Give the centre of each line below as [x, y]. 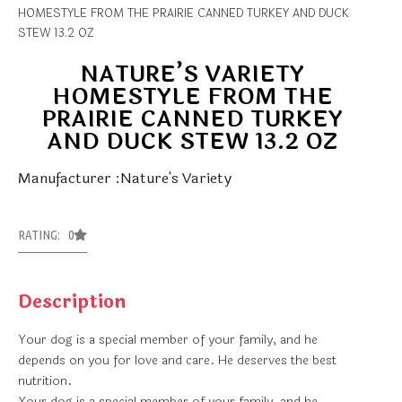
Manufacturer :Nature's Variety [125, 179]
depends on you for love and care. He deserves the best [177, 361]
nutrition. [45, 381]
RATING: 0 [46, 235]
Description [72, 302]
